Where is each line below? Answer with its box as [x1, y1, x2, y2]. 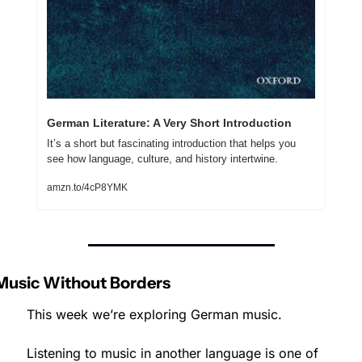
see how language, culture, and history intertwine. [47, 153, 278, 166]
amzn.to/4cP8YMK [47, 182, 128, 194]
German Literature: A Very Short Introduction [47, 116, 292, 130]
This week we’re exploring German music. [27, 306, 282, 323]
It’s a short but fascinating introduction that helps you [47, 137, 296, 150]
